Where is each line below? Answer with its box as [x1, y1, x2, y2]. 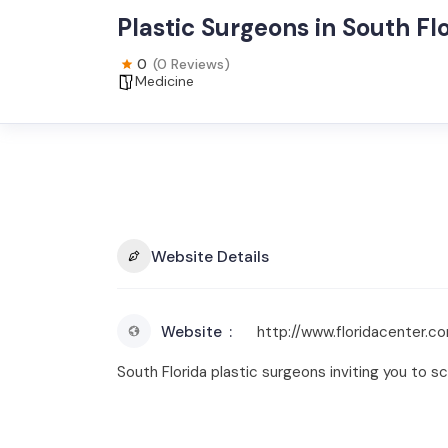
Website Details [151, 245, 269, 267]
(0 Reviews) [153, 55, 230, 73]
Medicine [135, 72, 194, 90]
